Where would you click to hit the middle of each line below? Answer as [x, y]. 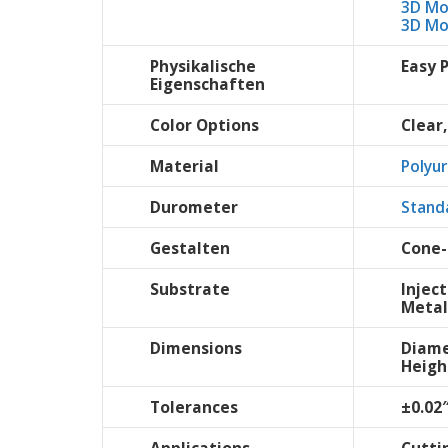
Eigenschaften [207, 84]
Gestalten [190, 248]
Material [184, 166]
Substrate [190, 289]
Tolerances [194, 407]
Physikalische [203, 66]
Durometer [194, 207]
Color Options [204, 125]
